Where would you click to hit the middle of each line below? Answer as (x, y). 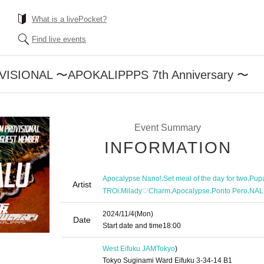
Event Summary (167, 128)
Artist (82, 184)
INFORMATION (168, 148)
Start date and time (133, 226)
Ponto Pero (230, 191)
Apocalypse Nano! (132, 178)
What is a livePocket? (69, 19)
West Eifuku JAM (129, 249)
